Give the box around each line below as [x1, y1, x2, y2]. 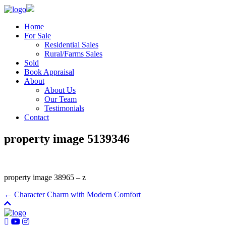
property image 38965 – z [4, 173, 86, 182]
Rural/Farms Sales [44, 49, 102, 58]
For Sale [24, 31, 51, 40]
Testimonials [44, 104, 84, 112]
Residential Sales [44, 40, 98, 49]
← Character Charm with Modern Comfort [4, 190, 141, 199]
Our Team [44, 95, 77, 103]
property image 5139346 [4, 132, 130, 145]
